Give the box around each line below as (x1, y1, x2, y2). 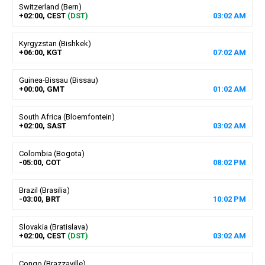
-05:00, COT (18, 157, 61, 167)
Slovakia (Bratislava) (18, 222, 88, 231)
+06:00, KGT (18, 47, 62, 57)
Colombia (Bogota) (18, 148, 85, 158)
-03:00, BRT (18, 194, 60, 203)
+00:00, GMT (18, 84, 64, 93)
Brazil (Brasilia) (18, 185, 70, 195)
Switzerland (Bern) (18, 2, 82, 11)
